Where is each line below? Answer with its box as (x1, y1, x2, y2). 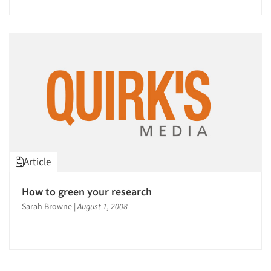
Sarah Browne (22, 201, 72, 212)
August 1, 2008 (77, 201, 128, 212)
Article (24, 155, 51, 169)
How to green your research (22, 184, 152, 199)
